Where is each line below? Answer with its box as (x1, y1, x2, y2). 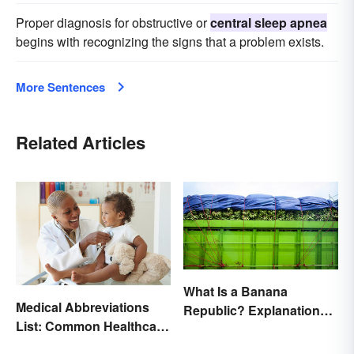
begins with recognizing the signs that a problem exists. (16, 32, 324, 51)
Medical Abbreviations (16, 297, 149, 316)
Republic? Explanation (183, 300, 320, 319)
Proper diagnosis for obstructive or (16, 13, 210, 32)
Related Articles (16, 130, 145, 156)
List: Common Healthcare (16, 316, 168, 335)
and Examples (183, 319, 269, 338)
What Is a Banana (183, 281, 288, 300)
